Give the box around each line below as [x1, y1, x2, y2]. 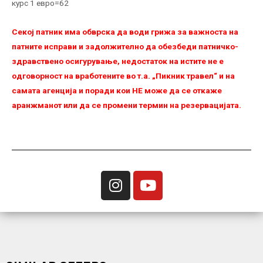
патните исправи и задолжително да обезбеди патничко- [12, 41, 238, 51]
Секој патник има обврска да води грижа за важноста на [12, 26, 238, 36]
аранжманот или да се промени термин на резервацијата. [12, 100, 241, 110]
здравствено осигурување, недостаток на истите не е [12, 56, 224, 66]
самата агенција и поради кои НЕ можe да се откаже [12, 85, 222, 95]
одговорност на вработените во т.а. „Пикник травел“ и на [12, 70, 235, 80]
